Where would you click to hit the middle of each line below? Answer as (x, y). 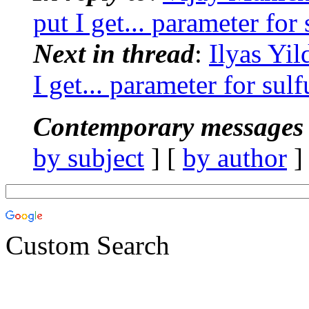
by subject (89, 157)
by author (235, 157)
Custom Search (88, 245)
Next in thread (114, 53)
